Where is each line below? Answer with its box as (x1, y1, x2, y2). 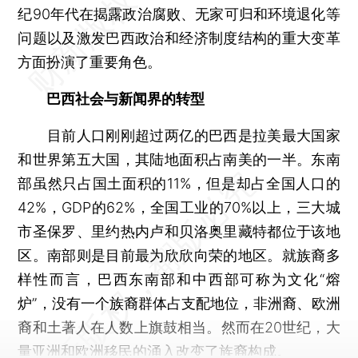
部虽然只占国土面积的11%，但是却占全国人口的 (18, 174, 340, 192)
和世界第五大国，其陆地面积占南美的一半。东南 (18, 150, 340, 168)
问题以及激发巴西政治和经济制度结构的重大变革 (18, 29, 340, 46)
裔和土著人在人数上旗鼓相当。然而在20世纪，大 (18, 318, 340, 336)
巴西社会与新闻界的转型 (46, 89, 205, 107)
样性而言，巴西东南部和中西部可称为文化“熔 (18, 270, 340, 288)
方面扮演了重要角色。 (18, 53, 162, 70)
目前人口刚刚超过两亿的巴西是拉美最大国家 (18, 126, 340, 144)
